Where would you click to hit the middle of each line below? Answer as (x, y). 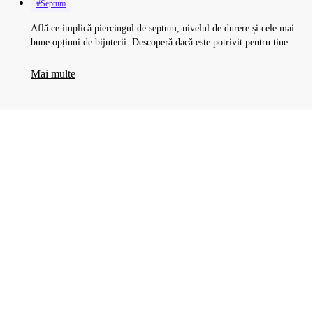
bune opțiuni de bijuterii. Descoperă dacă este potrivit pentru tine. (161, 42)
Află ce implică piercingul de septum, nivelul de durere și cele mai (162, 28)
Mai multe (53, 74)
